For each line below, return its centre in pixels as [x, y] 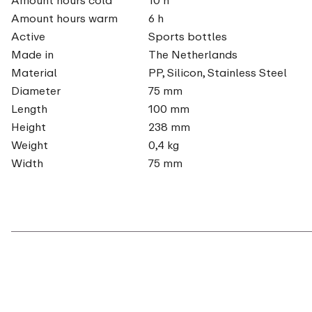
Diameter [36, 90]
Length [29, 108]
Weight [30, 145]
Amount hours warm [64, 18]
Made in [32, 54]
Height [29, 126]
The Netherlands [193, 54]
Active [28, 36]
